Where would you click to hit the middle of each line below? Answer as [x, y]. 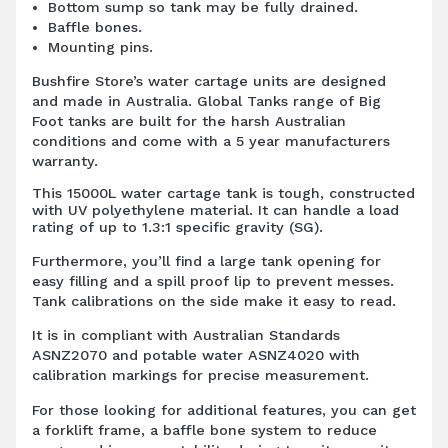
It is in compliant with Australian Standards [186, 335]
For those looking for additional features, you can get [224, 409]
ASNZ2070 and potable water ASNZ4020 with [196, 355]
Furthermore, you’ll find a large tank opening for [206, 260]
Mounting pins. [100, 46]
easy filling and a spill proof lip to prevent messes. [213, 280]
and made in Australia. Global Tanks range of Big [206, 101]
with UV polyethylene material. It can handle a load [215, 210]
